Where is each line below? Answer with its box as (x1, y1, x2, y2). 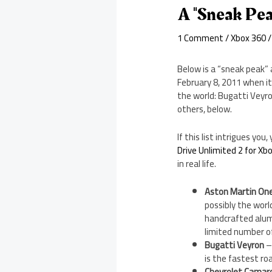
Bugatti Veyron (205, 236, 265, 254)
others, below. (177, 100, 233, 118)
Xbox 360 (231, 29, 267, 47)
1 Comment (177, 29, 224, 47)
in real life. (177, 155, 217, 173)
